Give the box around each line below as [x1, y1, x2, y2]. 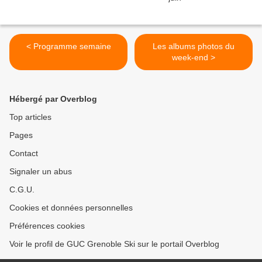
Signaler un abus [9, 167, 72, 177]
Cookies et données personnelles [9, 203, 133, 213]
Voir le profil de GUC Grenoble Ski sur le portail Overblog [9, 239, 219, 249]
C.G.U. [9, 185, 35, 195]
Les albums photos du [153, 42, 235, 51]
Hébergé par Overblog [9, 94, 97, 104]
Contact [9, 149, 38, 158]
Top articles [9, 112, 51, 122]
